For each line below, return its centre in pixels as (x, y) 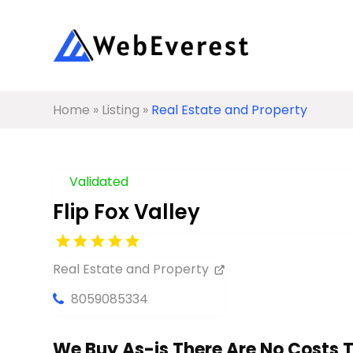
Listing (121, 110)
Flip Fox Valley (127, 212)
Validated (99, 181)
